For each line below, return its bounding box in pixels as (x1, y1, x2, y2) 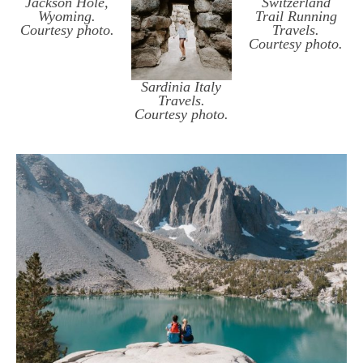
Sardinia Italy (141, 78, 222, 95)
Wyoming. (38, 8, 96, 25)
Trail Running (254, 8, 337, 25)
